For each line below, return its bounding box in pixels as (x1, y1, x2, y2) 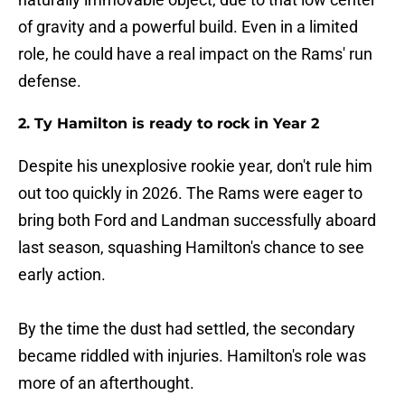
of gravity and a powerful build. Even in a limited (18, 17, 358, 37)
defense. (18, 71, 81, 91)
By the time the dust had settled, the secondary (18, 319, 355, 339)
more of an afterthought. (18, 373, 194, 393)
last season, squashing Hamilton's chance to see (18, 238, 364, 258)
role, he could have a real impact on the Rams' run (18, 44, 372, 64)
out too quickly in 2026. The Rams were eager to (18, 184, 363, 203)
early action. (18, 265, 106, 285)
